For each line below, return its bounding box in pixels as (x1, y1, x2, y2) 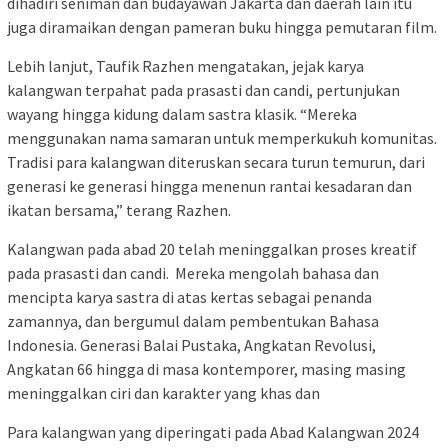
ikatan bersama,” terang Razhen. (7, 199, 231, 220)
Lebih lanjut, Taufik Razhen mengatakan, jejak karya (7, 55, 364, 76)
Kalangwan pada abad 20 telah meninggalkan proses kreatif (7, 238, 417, 259)
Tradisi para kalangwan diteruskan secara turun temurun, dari (7, 151, 425, 172)
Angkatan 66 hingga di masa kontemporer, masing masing (7, 358, 406, 379)
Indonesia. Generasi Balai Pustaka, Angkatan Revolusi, (7, 334, 376, 355)
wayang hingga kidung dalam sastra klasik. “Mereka (7, 103, 357, 124)
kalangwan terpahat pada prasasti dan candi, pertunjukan (7, 79, 400, 100)
